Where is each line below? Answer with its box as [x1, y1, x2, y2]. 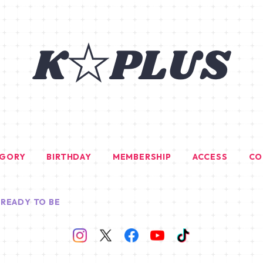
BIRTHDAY [46, 151, 92, 162]
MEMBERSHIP [112, 151, 171, 162]
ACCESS [192, 151, 228, 162]
